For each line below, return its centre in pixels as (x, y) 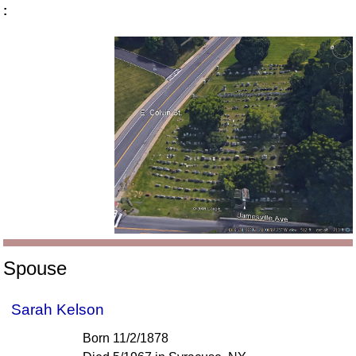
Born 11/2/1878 (126, 339)
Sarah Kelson (58, 310)
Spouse (35, 269)
